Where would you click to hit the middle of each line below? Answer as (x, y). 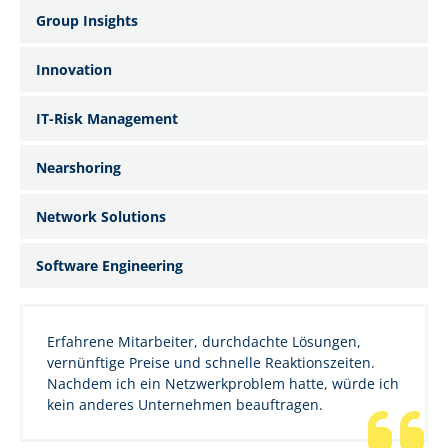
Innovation (74, 69)
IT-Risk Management (107, 118)
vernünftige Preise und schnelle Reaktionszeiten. (211, 362)
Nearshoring (78, 167)
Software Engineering (109, 265)
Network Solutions (101, 216)
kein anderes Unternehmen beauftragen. (185, 404)
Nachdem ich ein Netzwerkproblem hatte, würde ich (223, 383)
